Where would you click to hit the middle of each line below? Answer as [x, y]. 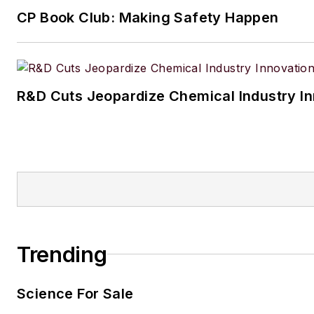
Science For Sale [75, 293]
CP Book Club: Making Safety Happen [148, 17]
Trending [62, 254]
